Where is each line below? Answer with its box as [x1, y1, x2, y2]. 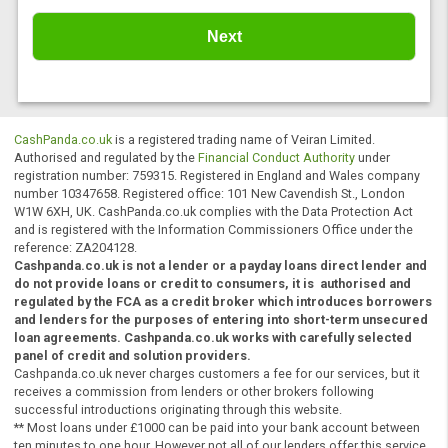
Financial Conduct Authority [220, 316, 395, 333]
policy [80, 109, 125, 128]
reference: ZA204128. [15, 416, 153, 433]
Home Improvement [72, 25, 212, 44]
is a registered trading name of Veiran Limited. [124, 296, 418, 313]
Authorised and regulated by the [15, 316, 221, 333]
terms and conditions [161, 109, 323, 128]
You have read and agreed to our [80, 86, 331, 105]
